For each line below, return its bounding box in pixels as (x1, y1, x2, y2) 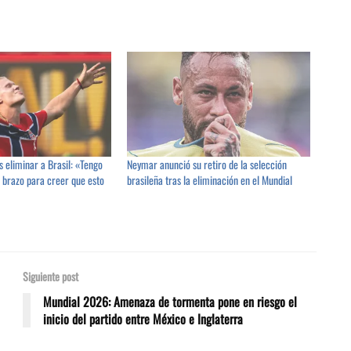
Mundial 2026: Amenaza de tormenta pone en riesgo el (43, 292, 297, 312)
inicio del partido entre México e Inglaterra (43, 309, 243, 329)
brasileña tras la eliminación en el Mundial (127, 172, 293, 189)
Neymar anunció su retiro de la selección (127, 156, 288, 173)
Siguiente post (23, 268, 78, 285)
